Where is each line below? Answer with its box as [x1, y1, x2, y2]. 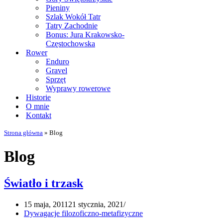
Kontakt [26, 111, 51, 119]
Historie [26, 93, 51, 102]
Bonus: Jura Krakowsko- [46, 30, 124, 39]
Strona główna [4, 129, 43, 136]
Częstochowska [46, 39, 95, 48]
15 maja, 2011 [24, 200, 68, 209]
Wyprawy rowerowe [46, 84, 111, 93]
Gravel [46, 66, 67, 75]
